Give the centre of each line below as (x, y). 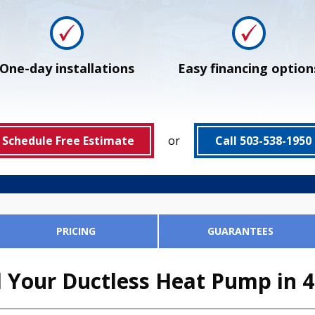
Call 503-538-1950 (263, 141)
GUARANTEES (240, 231)
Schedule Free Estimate (68, 141)
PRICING (76, 231)
